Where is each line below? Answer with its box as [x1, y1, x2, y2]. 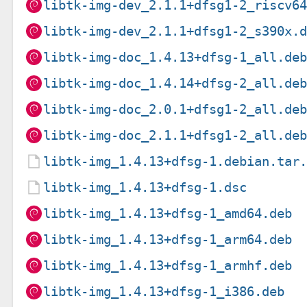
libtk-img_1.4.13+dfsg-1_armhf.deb [43, 257, 293, 273]
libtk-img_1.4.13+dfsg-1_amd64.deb [43, 205, 293, 221]
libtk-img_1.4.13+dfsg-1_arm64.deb [43, 231, 293, 247]
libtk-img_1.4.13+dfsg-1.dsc [43, 179, 247, 195]
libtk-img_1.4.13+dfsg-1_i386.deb [43, 283, 285, 299]
